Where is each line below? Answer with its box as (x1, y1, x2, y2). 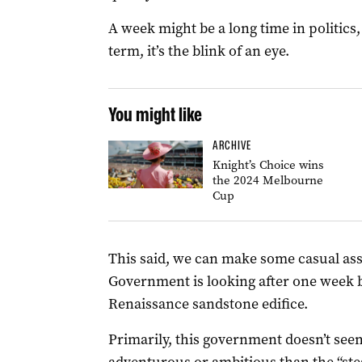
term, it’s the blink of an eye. (107, 41, 289, 61)
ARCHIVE (212, 138, 251, 153)
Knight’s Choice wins (212, 157, 324, 173)
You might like (107, 103, 202, 126)
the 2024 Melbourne (212, 172, 323, 188)
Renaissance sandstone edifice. (107, 294, 308, 314)
